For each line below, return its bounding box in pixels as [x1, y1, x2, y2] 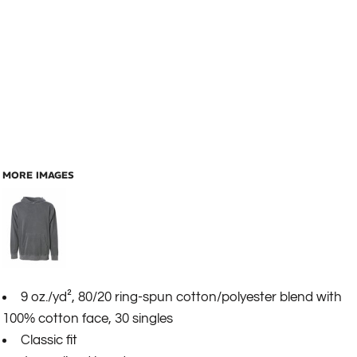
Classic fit [21, 333, 77, 347]
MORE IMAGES [2, 169, 74, 181]
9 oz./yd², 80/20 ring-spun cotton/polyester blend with [21, 290, 342, 304]
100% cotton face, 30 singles [2, 312, 173, 326]
